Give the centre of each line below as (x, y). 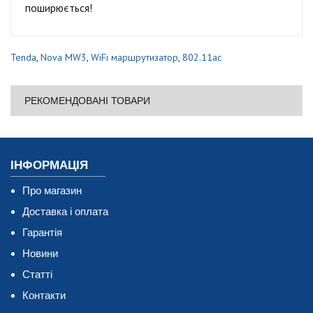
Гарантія (42, 232)
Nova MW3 (64, 57)
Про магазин (52, 190)
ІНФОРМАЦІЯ (49, 165)
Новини (40, 253)
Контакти (44, 295)
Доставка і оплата (65, 211)
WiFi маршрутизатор (134, 57)
